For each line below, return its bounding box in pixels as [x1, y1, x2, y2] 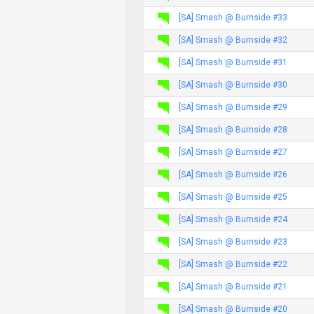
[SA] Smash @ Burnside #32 [179, 34, 287, 45]
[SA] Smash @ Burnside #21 [179, 281, 287, 292]
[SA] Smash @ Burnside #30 [179, 79, 287, 90]
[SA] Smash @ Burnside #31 [179, 57, 287, 67]
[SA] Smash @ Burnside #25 [179, 191, 287, 202]
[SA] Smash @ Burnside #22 [179, 259, 287, 269]
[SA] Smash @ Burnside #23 [179, 236, 287, 247]
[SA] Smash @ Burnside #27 [179, 146, 287, 157]
